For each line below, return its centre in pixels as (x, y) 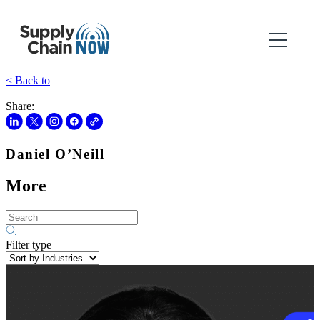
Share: (20, 106)
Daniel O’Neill (55, 154)
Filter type (29, 244)
